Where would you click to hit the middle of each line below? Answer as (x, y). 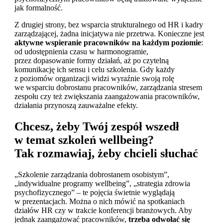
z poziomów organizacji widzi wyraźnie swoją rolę (94, 79)
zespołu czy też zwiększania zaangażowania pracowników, (107, 97)
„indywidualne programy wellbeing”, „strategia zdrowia (102, 184)
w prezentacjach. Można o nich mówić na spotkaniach (100, 202)
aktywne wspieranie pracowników (72, 43)
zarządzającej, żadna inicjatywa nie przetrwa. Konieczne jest (109, 34)
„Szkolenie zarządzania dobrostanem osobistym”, (92, 175)
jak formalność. (39, 8)
